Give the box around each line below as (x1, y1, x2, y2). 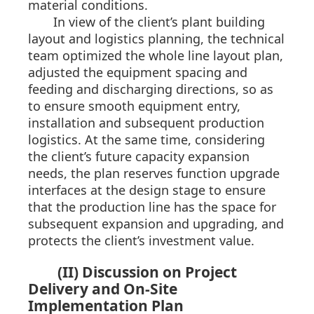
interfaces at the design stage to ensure (28, 182, 266, 199)
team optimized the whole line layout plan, (28, 47, 283, 64)
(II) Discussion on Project (57, 262, 237, 282)
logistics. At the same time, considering (28, 131, 265, 149)
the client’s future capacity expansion (28, 148, 250, 165)
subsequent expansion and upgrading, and (28, 215, 284, 233)
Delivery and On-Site (28, 279, 177, 299)
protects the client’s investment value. (28, 232, 254, 250)
